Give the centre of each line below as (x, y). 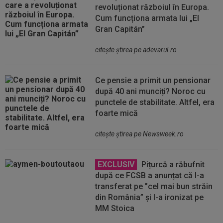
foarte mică (117, 113)
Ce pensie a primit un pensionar (153, 80)
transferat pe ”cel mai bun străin (154, 186)
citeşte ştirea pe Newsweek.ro (140, 134)
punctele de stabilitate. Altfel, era (155, 102)
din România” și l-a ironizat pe (150, 197)
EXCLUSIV (116, 164)
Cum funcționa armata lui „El (147, 18)
